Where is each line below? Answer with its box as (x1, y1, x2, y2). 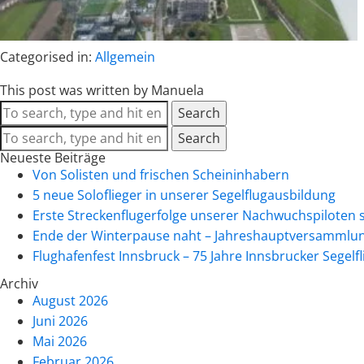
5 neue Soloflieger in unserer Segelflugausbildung (32, 186, 336, 205)
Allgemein (95, 48, 155, 67)
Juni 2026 (32, 311, 88, 330)
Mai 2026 (32, 331, 87, 350)
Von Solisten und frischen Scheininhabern (32, 166, 289, 184)
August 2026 (32, 291, 108, 310)
